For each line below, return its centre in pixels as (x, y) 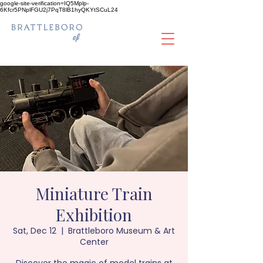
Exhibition (94, 215)
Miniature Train (94, 193)
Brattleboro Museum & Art (122, 231)
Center (94, 242)
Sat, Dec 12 (35, 231)
